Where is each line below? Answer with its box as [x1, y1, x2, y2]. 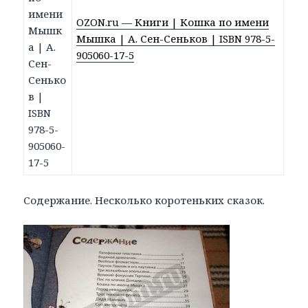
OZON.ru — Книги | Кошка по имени [76, 15, 269, 30]
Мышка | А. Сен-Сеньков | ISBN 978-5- [76, 32, 276, 46]
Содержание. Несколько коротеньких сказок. [23, 193, 265, 208]
